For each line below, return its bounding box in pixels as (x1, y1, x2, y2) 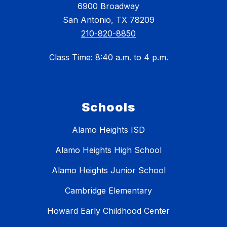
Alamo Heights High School (55, 145, 162, 156)
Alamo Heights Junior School (51, 165, 166, 176)
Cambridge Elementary (65, 185, 152, 196)
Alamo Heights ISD (72, 125, 145, 135)
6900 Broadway (78, 1, 139, 12)
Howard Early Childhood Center (47, 206, 170, 216)
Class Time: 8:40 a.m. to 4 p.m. (49, 52, 168, 63)
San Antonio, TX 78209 (62, 15, 155, 25)
